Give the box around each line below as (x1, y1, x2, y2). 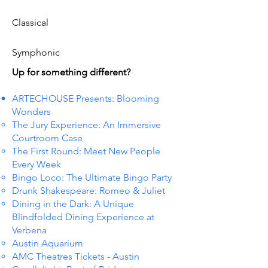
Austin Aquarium (12, 237, 83, 249)
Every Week (12, 159, 61, 170)
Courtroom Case (12, 132, 83, 144)
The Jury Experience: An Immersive (12, 119, 161, 130)
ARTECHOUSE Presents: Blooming (12, 93, 159, 104)
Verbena (12, 224, 47, 236)
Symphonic (12, 47, 60, 58)
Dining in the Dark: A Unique (12, 198, 134, 209)
